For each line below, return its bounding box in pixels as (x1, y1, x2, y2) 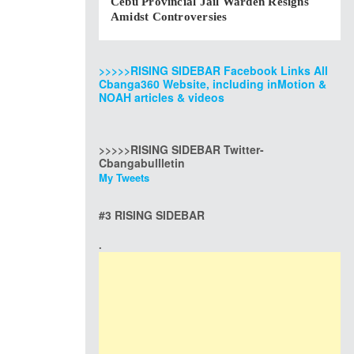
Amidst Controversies (111, 10, 228, 23)
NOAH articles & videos (99, 89, 224, 105)
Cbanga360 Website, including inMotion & (99, 76, 326, 92)
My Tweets (99, 170, 149, 185)
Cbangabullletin (99, 155, 185, 171)
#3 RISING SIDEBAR (99, 207, 205, 223)
